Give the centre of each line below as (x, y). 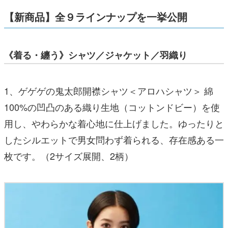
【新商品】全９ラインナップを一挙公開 (96, 17)
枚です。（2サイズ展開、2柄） (69, 156)
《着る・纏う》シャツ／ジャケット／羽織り (96, 55)
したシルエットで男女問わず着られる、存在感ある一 (114, 140)
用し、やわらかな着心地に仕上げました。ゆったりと (114, 123)
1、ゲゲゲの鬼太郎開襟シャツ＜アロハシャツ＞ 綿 (109, 91)
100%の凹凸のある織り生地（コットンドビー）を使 (112, 107)
